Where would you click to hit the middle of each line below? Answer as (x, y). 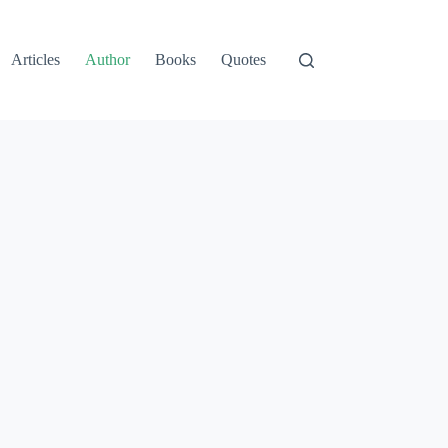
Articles (36, 59)
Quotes (244, 59)
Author (108, 59)
